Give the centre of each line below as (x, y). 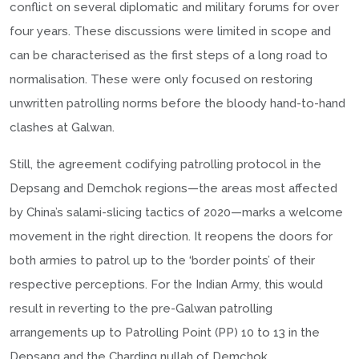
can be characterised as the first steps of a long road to (169, 55)
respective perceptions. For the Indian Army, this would (166, 284)
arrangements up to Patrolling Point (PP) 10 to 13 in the (165, 332)
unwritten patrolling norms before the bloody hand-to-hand (177, 103)
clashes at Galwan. (62, 127)
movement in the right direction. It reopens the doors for (171, 236)
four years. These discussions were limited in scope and (170, 31)
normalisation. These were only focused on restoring (161, 79)
